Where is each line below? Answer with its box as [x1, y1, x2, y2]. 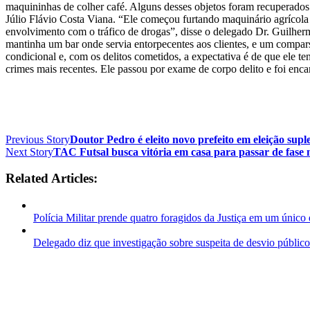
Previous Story [6, 133, 70, 145]
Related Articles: [6, 171, 98, 186]
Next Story [6, 145, 53, 158]
